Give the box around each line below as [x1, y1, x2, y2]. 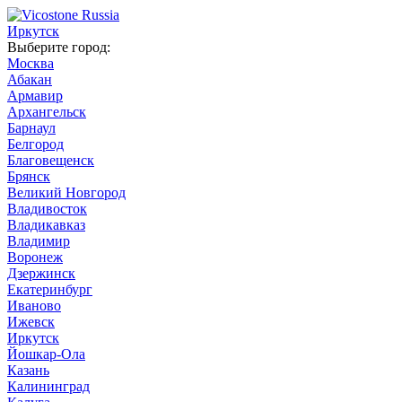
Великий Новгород [7, 185, 126, 200]
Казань [7, 363, 49, 378]
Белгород [7, 136, 64, 152]
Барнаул [7, 120, 56, 135]
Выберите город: [7, 39, 110, 55]
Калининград [7, 379, 90, 394]
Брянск [7, 169, 50, 184]
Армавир [7, 88, 63, 103]
